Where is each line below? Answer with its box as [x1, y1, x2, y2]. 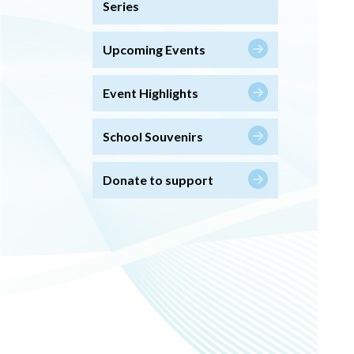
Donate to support [103, 171, 213, 187]
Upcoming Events [103, 41, 205, 57]
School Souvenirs [103, 128, 203, 144]
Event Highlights [103, 85, 198, 100]
